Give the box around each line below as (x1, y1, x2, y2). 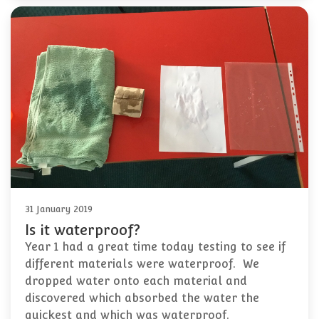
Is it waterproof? (25, 221, 140, 239)
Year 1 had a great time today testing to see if (25, 240, 286, 254)
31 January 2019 (25, 204, 93, 215)
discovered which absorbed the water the (25, 291, 259, 305)
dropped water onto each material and (25, 274, 247, 288)
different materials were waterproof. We (25, 257, 259, 271)
